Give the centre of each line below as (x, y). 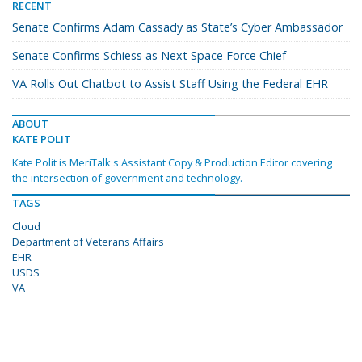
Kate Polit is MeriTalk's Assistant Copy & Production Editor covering (172, 163)
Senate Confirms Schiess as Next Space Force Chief (149, 56)
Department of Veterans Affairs (88, 242)
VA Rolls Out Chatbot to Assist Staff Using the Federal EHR (170, 84)
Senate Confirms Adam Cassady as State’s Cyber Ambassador (177, 27)
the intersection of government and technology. (127, 178)
